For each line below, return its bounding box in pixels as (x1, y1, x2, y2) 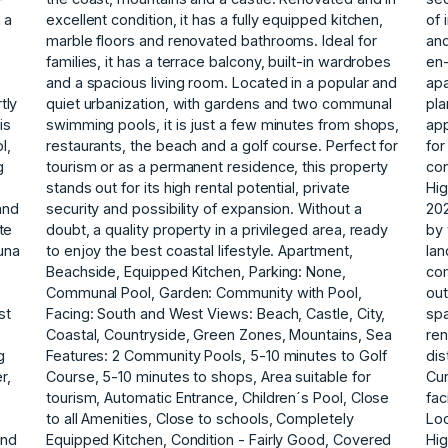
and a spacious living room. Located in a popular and (46, 73, 398, 91)
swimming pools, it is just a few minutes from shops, (46, 115, 400, 133)
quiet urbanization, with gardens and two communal (46, 94, 392, 112)
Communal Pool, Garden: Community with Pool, (46, 283, 362, 301)
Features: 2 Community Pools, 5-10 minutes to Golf (46, 346, 387, 364)
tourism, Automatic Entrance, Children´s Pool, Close (46, 388, 390, 406)
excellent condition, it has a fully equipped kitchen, (46, 10, 384, 28)
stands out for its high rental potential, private (46, 178, 350, 196)
